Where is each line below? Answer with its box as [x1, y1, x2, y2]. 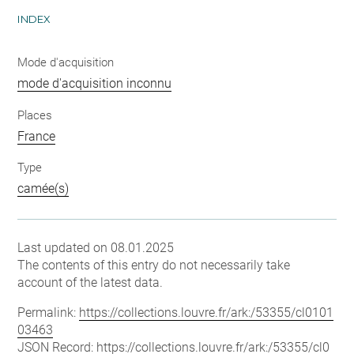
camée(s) [17, 181, 70, 197]
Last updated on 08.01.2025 [17, 240, 175, 256]
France [17, 128, 56, 144]
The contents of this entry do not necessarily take [17, 258, 291, 273]
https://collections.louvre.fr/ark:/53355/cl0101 [79, 305, 334, 321]
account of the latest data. [17, 275, 164, 291]
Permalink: [17, 305, 80, 321]
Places [17, 107, 53, 122]
